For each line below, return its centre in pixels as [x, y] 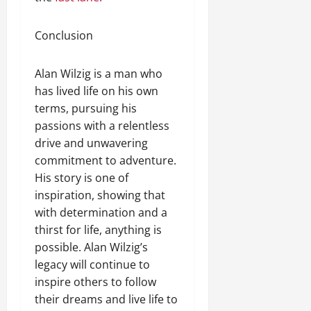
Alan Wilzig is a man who [99, 73]
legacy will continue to [92, 264]
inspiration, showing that [100, 195]
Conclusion [64, 35]
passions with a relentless [102, 125]
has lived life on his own [96, 91]
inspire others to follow [95, 281]
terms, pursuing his [86, 108]
